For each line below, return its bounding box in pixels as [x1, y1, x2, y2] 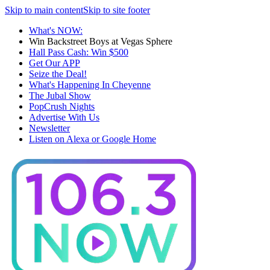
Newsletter [29, 123, 70, 133]
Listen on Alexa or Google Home [29, 134, 156, 144]
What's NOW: [29, 25, 83, 36]
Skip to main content [5, 5, 83, 15]
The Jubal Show [29, 90, 91, 101]
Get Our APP [29, 58, 80, 68]
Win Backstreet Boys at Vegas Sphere [29, 36, 172, 46]
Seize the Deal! [29, 69, 87, 79]
